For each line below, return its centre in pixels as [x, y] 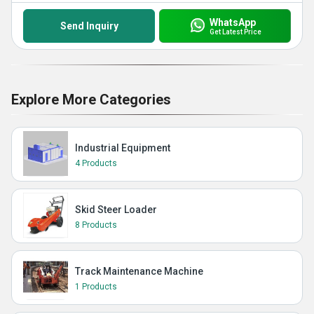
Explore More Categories [91, 100]
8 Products [96, 225]
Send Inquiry [89, 26]
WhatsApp [232, 22]
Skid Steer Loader [116, 210]
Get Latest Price [235, 32]
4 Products [96, 163]
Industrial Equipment [123, 148]
